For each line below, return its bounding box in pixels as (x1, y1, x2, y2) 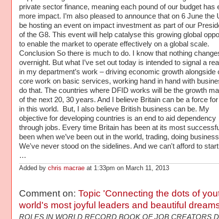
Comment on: (19, 188, 78, 198)
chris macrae (47, 164, 85, 172)
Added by (19, 164, 48, 172)
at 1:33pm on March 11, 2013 (84, 164, 169, 172)
